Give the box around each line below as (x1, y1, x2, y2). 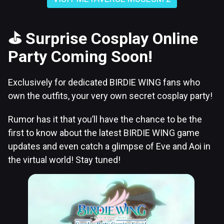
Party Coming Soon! (8, 46, 152, 66)
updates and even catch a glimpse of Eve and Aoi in (8, 140, 210, 151)
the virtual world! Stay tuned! (8, 154, 120, 165)
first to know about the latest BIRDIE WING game (8, 127, 199, 138)
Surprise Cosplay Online (25, 28, 198, 48)
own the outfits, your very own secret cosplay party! (8, 90, 212, 101)
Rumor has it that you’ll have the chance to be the (8, 113, 202, 124)
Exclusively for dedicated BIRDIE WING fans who (8, 76, 200, 87)
